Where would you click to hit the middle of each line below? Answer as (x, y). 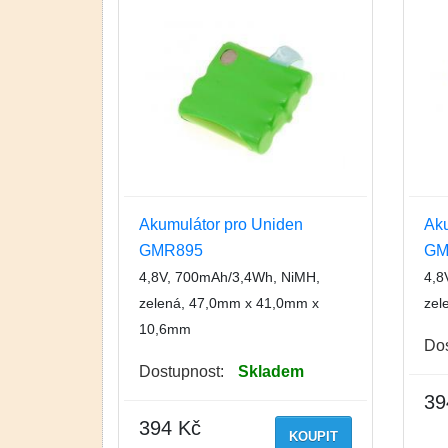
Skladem (271, 372)
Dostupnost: (181, 372)
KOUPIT (313, 437)
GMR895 (171, 251)
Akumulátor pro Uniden (221, 225)
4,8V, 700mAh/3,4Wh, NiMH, (229, 277)
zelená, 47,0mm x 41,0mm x (229, 303)
